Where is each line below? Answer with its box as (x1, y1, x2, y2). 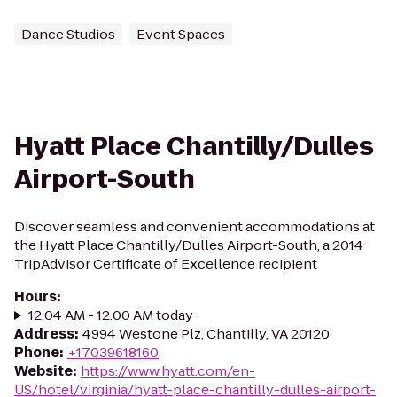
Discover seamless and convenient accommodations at (14, 217, 375, 236)
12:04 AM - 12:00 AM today (27, 306, 193, 324)
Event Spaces (136, 25, 225, 43)
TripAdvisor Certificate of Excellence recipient (14, 254, 317, 273)
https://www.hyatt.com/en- (81, 362, 255, 380)
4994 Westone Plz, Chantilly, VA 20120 (82, 324, 330, 343)
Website (14, 362, 73, 380)
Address (14, 324, 74, 343)
